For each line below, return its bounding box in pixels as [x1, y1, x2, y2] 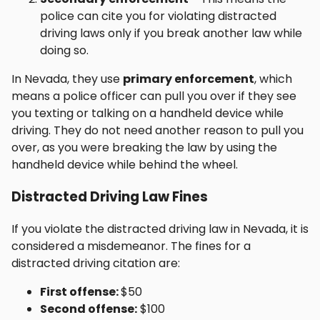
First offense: [40, 283, 121, 300]
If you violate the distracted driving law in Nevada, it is [11, 220, 309, 237]
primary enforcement [123, 71, 254, 88]
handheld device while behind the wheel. [11, 156, 238, 174]
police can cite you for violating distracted [40, 8, 276, 25]
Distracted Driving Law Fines [11, 187, 208, 207]
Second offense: [40, 300, 137, 317]
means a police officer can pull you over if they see [11, 88, 296, 105]
